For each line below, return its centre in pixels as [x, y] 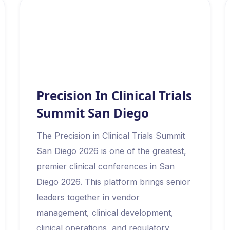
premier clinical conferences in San [106, 166]
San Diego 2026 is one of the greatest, [112, 151]
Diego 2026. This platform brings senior [114, 181]
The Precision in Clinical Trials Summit [111, 135]
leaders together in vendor [88, 197]
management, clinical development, [105, 212]
